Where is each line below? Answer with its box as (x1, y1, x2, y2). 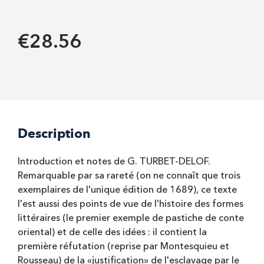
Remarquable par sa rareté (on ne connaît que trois (18, 171, 240, 181)
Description (18, 125, 91, 141)
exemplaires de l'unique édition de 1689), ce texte (18, 185, 237, 195)
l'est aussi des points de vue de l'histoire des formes (18, 199, 243, 209)
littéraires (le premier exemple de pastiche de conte (18, 213, 244, 223)
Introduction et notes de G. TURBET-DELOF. (18, 157, 210, 167)
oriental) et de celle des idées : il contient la (18, 227, 207, 237)
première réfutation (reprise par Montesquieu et (18, 242, 229, 252)
